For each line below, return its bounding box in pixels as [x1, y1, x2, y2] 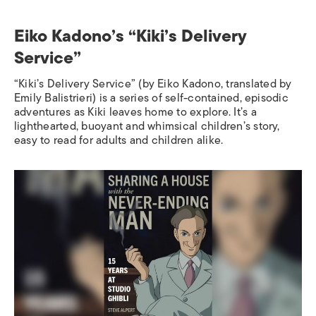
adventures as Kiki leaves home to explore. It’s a [14, 103, 257, 122]
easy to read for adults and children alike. [14, 131, 224, 150]
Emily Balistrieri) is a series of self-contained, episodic [14, 89, 288, 108]
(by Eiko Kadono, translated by [138, 75, 292, 94]
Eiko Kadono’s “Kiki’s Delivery [14, 22, 247, 50]
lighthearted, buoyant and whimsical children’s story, [14, 117, 280, 136]
